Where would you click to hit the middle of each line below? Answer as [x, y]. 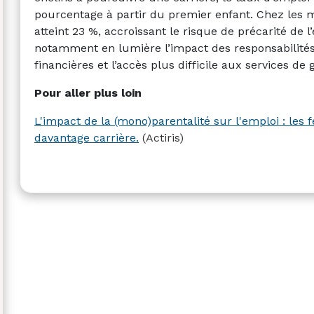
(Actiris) [163, 137]
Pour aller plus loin [88, 93]
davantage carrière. [87, 137]
